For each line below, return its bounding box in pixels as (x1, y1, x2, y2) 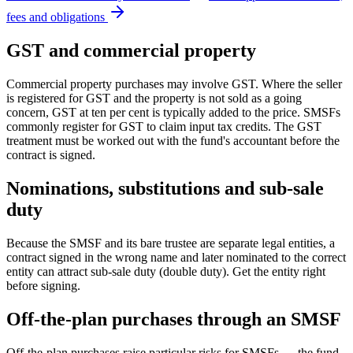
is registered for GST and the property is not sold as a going (6, 91, 302, 105)
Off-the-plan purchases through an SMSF (6, 308, 341, 329)
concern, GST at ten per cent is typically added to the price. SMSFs (6, 105, 340, 119)
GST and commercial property (6, 40, 256, 61)
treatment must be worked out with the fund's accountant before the (6, 133, 340, 147)
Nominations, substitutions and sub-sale (6, 177, 324, 199)
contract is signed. (6, 147, 95, 162)
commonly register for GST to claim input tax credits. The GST (6, 119, 321, 133)
